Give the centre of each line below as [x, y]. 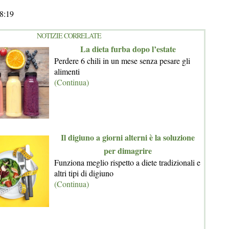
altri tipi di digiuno [84, 173]
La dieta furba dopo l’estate [128, 49]
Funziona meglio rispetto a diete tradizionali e [127, 162]
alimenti [67, 71]
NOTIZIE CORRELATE [69, 36]
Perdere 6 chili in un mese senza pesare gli [122, 61]
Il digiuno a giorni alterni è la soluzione [128, 137]
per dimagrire [128, 151]
